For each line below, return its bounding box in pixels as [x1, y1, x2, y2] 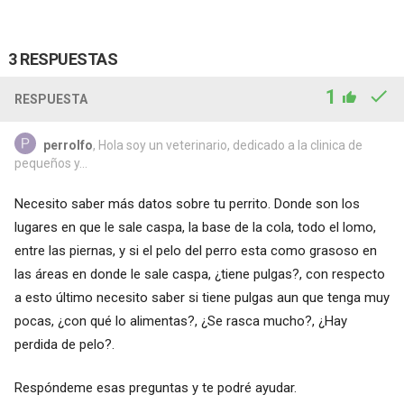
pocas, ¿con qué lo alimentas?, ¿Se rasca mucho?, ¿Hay [14, 312, 347, 329]
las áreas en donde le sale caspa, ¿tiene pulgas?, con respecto [14, 265, 385, 282]
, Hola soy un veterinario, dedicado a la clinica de [92, 137, 363, 152]
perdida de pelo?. [14, 335, 115, 353]
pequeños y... [14, 155, 87, 170]
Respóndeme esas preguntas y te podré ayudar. [14, 379, 297, 396]
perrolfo [42, 137, 93, 152]
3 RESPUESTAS [8, 49, 117, 69]
